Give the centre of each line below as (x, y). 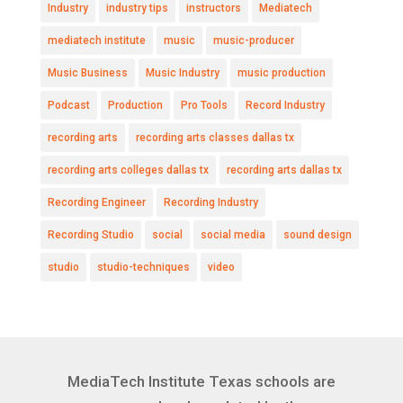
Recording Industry (210, 202)
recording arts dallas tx (284, 170)
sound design (317, 235)
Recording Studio (90, 235)
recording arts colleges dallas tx (128, 170)
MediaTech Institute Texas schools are (201, 381)
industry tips (137, 8)
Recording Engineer (96, 202)
